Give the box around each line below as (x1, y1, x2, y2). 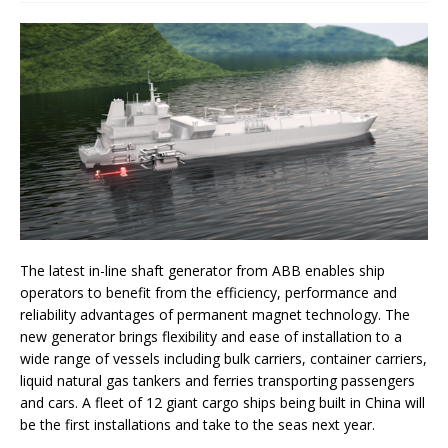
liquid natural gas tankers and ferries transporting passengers (20, 370, 415, 390)
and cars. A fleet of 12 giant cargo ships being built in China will (20, 392, 425, 412)
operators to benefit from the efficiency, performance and (20, 282, 397, 302)
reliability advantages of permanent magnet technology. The (20, 304, 410, 324)
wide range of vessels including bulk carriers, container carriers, (20, 348, 427, 368)
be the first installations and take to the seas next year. (20, 414, 383, 434)
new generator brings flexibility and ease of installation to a (20, 326, 402, 346)
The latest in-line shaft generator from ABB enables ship (20, 260, 385, 280)
